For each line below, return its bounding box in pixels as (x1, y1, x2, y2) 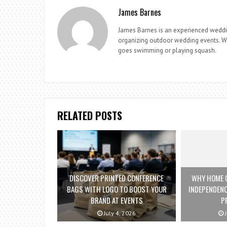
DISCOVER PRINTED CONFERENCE (69, 172, 164, 184)
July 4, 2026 (102, 209, 136, 217)
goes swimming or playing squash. (118, 46, 216, 55)
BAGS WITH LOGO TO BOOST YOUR (66, 183, 167, 195)
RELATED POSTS (57, 107, 122, 123)
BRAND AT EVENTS (90, 195, 143, 206)
